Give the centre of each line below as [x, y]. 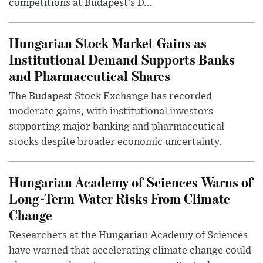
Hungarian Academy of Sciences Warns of [131, 181]
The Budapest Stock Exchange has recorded [110, 96]
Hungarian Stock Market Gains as [108, 42]
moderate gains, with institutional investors [111, 111]
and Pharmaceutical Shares [90, 75]
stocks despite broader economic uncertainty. [115, 142]
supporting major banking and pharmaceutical [117, 127]
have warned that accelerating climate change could [130, 250]
